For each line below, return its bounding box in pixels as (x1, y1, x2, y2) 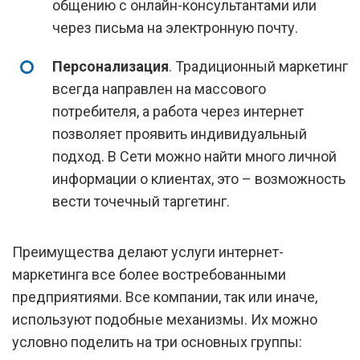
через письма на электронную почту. (52, 19, 298, 36)
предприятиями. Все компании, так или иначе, (12, 288, 317, 305)
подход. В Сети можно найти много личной (52, 148, 337, 165)
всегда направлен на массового (52, 80, 266, 97)
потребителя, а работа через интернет (52, 103, 304, 120)
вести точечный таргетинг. (52, 193, 230, 210)
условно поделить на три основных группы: (12, 333, 302, 350)
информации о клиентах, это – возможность (52, 170, 346, 187)
